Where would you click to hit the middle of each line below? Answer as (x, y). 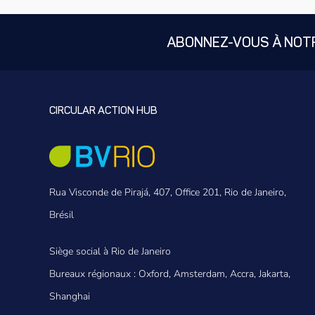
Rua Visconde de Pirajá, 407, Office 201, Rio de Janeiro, (168, 193)
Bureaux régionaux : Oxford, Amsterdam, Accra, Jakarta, (170, 274)
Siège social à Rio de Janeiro (110, 252)
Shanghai (70, 297)
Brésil (62, 215)
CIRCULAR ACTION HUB (103, 111)
